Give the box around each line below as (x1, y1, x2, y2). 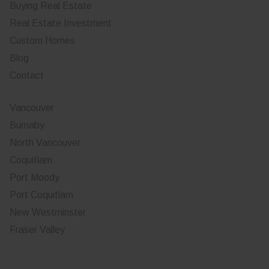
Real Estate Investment (10, 18, 112, 28)
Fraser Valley (10, 225, 65, 235)
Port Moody (10, 172, 59, 183)
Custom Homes (10, 35, 75, 46)
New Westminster (10, 207, 86, 217)
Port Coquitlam (10, 190, 73, 200)
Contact (10, 70, 44, 80)
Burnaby (10, 120, 44, 130)
